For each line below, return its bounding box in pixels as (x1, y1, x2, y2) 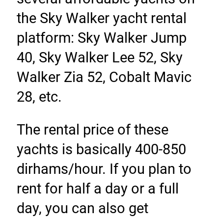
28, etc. (16, 88, 62, 106)
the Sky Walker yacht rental (16, 10, 187, 27)
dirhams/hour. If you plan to (16, 161, 192, 178)
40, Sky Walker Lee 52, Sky (16, 49, 183, 66)
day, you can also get (16, 200, 148, 217)
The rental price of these (16, 121, 168, 138)
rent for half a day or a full (16, 180, 179, 197)
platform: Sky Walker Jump (16, 29, 187, 47)
